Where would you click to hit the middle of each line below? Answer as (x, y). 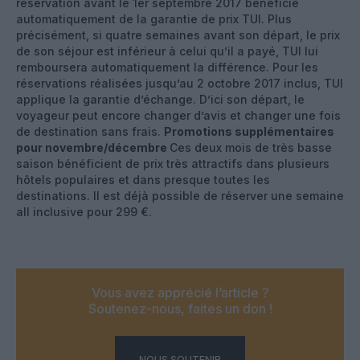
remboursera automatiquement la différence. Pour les (167, 67)
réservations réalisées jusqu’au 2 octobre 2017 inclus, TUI (180, 83)
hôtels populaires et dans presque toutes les (143, 179)
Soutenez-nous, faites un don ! (180, 308)
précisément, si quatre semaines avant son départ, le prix (178, 35)
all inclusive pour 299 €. (84, 211)
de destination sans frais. (90, 131)
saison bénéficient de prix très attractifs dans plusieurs (173, 163)
